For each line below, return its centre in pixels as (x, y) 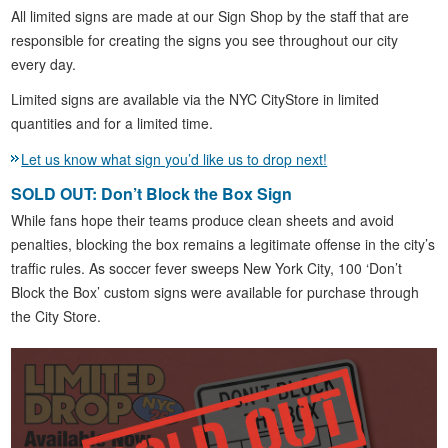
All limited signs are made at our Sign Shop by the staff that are (210, 16)
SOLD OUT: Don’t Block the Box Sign (152, 193)
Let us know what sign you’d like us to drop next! (174, 158)
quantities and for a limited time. (112, 123)
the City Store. (56, 315)
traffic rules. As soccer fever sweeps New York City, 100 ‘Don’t (207, 267)
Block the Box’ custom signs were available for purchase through (215, 291)
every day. (44, 64)
